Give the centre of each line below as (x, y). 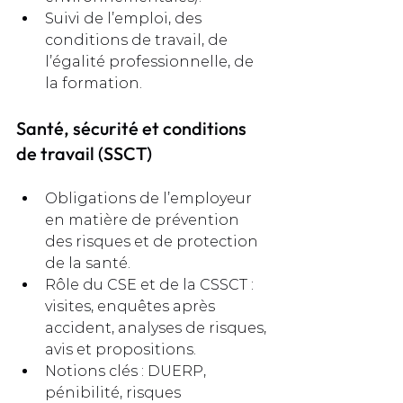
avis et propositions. (121, 350)
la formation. (94, 84)
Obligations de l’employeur (150, 199)
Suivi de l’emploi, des (125, 19)
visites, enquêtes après (132, 307)
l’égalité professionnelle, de (151, 62)
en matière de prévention (144, 220)
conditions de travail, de (138, 40)
